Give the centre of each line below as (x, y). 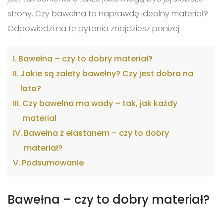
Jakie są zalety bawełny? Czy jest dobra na (107, 73)
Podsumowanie (53, 163)
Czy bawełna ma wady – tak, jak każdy (100, 103)
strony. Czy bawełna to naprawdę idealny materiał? (108, 13)
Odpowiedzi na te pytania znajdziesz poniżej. (94, 28)
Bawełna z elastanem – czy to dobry (97, 133)
